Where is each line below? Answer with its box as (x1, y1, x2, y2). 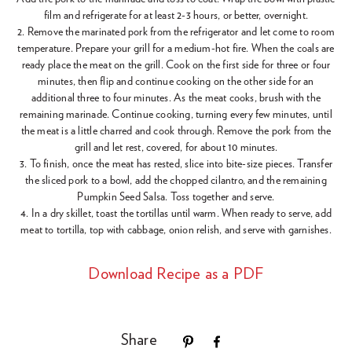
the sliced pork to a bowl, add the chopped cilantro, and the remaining (25, 175, 327, 187)
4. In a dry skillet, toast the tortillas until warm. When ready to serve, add (20, 208, 332, 220)
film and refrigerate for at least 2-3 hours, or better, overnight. (44, 10, 308, 22)
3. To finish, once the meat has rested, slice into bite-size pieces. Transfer (19, 159, 333, 170)
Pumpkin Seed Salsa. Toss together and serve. (77, 192, 275, 203)
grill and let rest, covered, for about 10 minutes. (74, 142, 278, 154)
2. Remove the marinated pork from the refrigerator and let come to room (17, 27, 335, 38)
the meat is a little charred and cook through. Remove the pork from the (20, 126, 332, 137)
